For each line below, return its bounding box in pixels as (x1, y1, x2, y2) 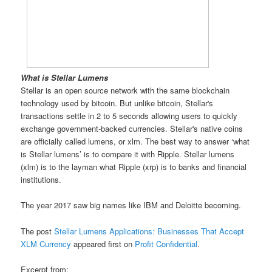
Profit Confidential (135, 237, 198, 250)
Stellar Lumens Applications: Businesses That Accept (54, 225, 245, 237)
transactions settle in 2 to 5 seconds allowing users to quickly (21, 110, 238, 122)
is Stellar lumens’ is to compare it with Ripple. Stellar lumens (21, 148, 235, 160)
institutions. (21, 174, 62, 186)
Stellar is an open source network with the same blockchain (21, 84, 230, 97)
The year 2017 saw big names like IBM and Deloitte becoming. (21, 199, 242, 211)
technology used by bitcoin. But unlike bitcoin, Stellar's (21, 97, 214, 109)
